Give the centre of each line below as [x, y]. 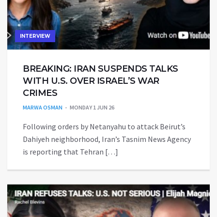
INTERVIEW [35, 36]
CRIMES [40, 93]
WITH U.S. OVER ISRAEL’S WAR [91, 81]
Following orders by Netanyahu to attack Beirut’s [104, 126]
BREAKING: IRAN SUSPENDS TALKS [101, 69]
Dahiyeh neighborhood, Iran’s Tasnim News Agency [107, 139]
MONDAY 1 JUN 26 [92, 107]
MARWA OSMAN [43, 107]
